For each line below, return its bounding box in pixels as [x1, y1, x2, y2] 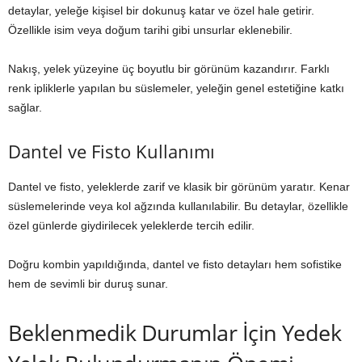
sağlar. [8, 101, 42, 114]
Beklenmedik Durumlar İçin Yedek [8, 318, 342, 347]
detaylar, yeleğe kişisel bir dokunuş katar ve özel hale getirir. [8, 4, 314, 17]
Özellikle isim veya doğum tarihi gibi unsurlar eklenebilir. [8, 23, 293, 36]
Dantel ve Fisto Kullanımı [8, 139, 215, 163]
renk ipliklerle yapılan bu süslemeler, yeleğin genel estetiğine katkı [8, 82, 344, 95]
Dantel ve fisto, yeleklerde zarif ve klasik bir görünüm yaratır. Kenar [8, 180, 350, 193]
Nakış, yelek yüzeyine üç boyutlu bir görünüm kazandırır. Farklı [8, 62, 330, 75]
